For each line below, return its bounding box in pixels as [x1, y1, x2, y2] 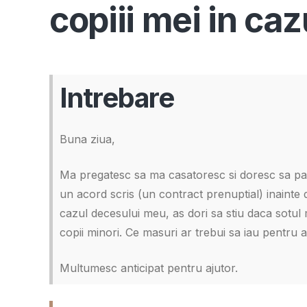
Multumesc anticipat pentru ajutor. [60, 261, 238, 275]
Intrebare [60, 81, 175, 114]
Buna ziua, [60, 132, 115, 146]
